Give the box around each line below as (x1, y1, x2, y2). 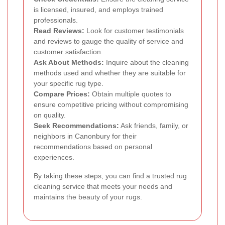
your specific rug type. (34, 79, 103, 88)
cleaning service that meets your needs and (34, 182, 172, 191)
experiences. (34, 153, 74, 162)
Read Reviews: (34, 27, 84, 35)
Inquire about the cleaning (104, 58, 189, 67)
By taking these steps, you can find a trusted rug (34, 172, 187, 180)
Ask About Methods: (34, 58, 104, 67)
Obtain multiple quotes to (90, 90, 171, 98)
